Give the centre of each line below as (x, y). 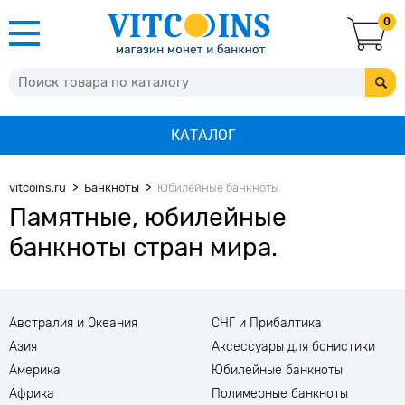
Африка (32, 394)
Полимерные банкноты (280, 394)
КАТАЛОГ (202, 135)
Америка (35, 370)
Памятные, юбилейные (148, 217)
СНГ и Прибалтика (267, 323)
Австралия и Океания (73, 323)
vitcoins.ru (38, 188)
